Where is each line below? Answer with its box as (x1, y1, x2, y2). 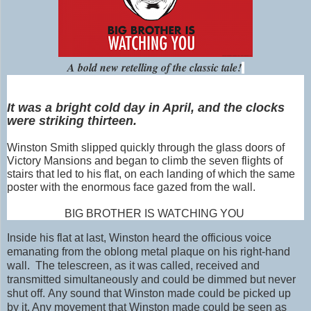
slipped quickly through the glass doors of (78, 142, 285, 154)
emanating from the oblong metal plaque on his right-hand (7, 246, 290, 258)
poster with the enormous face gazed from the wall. (7, 181, 255, 194)
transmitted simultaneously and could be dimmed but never (7, 274, 296, 286)
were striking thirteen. (7, 114, 140, 128)
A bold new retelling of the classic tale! (67, 60, 242, 76)
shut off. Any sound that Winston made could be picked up (7, 287, 291, 300)
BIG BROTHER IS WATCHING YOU (64, 208, 247, 220)
